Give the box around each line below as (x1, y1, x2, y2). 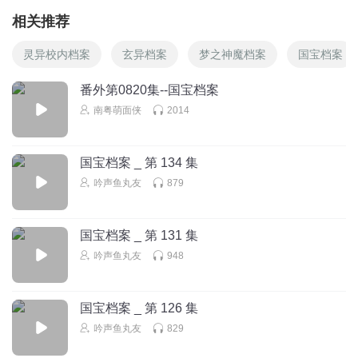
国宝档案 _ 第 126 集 (80, 300, 198, 315)
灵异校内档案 (23, 47, 90, 61)
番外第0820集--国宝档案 (80, 82, 219, 97)
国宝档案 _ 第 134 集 (80, 155, 198, 169)
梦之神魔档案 (199, 47, 266, 61)
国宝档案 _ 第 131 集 (80, 228, 198, 242)
